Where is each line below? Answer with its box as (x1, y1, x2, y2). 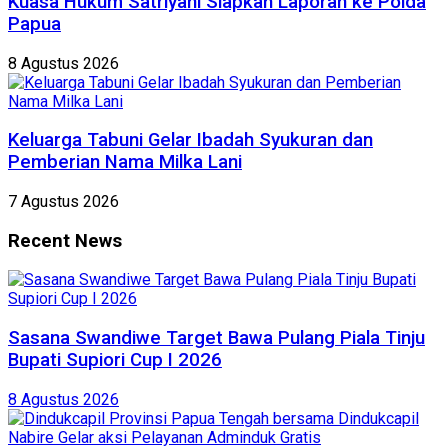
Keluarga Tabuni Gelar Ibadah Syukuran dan (8, 129, 373, 152)
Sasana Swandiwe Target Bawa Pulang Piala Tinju (8, 327, 425, 350)
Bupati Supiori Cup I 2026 (8, 349, 222, 372)
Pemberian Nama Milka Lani (8, 151, 242, 174)
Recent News (8, 229, 122, 252)
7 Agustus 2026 (8, 191, 119, 211)
